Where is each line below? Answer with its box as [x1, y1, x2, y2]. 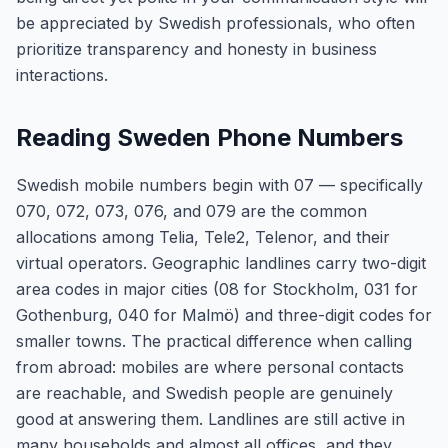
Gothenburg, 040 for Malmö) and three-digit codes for [16, 305, 432, 325]
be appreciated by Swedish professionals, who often [16, 13, 415, 33]
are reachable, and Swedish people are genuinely [16, 383, 393, 403]
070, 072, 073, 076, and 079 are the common [16, 201, 367, 221]
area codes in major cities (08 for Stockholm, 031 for [16, 279, 418, 299]
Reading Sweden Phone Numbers [16, 123, 403, 152]
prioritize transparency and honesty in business [16, 39, 377, 59]
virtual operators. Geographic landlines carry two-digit [16, 253, 426, 273]
